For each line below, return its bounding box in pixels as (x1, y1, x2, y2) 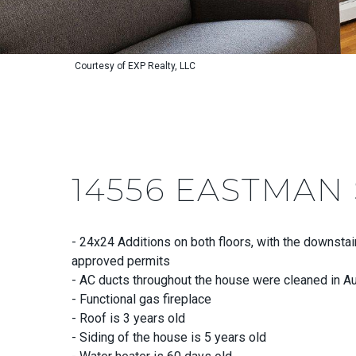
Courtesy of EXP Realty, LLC (74, 60, 195, 72)
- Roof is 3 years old (72, 310, 185, 326)
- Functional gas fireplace (72, 291, 211, 307)
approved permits (72, 253, 170, 269)
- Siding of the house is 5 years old (72, 329, 266, 345)
